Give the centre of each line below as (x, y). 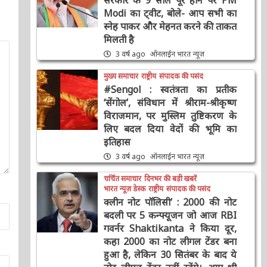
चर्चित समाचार (115, 191)
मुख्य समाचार (114, 88)
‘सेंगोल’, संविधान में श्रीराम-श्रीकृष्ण (162, 115)
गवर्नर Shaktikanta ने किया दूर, (162, 240)
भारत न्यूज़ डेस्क (117, 201)
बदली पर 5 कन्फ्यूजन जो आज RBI (162, 227)
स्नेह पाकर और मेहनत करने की (162, 38)
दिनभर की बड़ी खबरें (163, 191)
